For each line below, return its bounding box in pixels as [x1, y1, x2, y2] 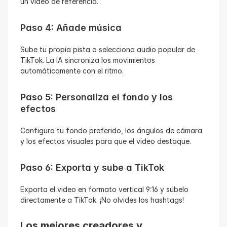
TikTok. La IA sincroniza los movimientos [20, 56, 155, 64]
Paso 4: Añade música [20, 22, 122, 33]
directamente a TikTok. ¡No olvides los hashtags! [20, 196, 184, 204]
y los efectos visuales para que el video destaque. [20, 137, 191, 145]
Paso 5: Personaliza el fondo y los [20, 92, 173, 102]
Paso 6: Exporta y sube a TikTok [20, 162, 164, 173]
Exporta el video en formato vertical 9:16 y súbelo [20, 185, 188, 194]
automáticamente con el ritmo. [20, 66, 124, 75]
